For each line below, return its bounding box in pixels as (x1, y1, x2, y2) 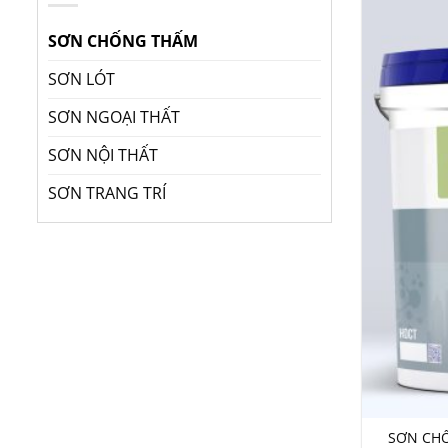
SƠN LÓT (48, 68, 115, 91)
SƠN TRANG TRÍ (48, 182, 166, 205)
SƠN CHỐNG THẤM (48, 30, 198, 53)
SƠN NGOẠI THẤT (48, 106, 180, 129)
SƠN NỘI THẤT (48, 144, 158, 167)
